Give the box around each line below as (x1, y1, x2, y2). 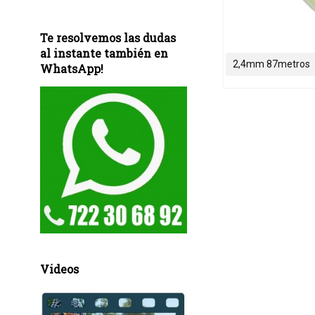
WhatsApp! (39, 61, 103, 77)
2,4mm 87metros (232, 58, 310, 70)
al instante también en (39, 46, 168, 61)
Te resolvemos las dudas (39, 30, 176, 46)
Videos (39, 262, 79, 277)
